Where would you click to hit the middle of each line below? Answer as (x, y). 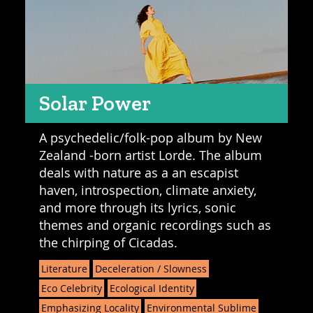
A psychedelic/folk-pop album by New (150, 137)
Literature (64, 268)
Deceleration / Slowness (151, 268)
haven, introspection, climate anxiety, (147, 190)
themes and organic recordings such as (155, 225)
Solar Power (95, 103)
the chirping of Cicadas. (108, 242)
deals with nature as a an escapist (138, 172)
